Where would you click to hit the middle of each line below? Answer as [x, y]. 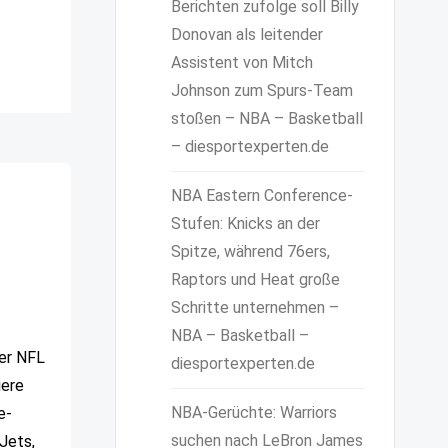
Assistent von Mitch [241, 62]
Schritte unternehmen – [254, 307]
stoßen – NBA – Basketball [266, 118]
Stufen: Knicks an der [245, 223]
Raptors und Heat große [255, 279]
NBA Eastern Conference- [261, 195]
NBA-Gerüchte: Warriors [253, 412]
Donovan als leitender [246, 34]
